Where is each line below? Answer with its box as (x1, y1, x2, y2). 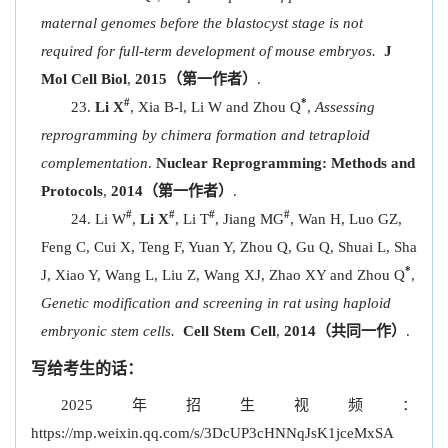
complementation (41, 155, 148, 171)
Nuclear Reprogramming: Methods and (156, 155, 415, 171)
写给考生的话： (31, 360, 143, 377)
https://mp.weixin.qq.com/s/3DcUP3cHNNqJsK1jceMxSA (31, 425, 394, 441)
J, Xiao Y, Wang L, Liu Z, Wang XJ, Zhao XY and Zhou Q (41, 267, 405, 283)
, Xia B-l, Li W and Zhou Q (130, 99, 301, 115)
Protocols (41, 183, 103, 199)
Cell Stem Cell (183, 323, 276, 339)
